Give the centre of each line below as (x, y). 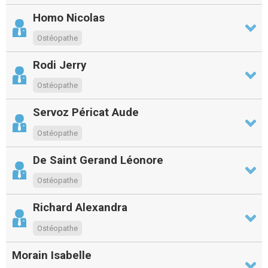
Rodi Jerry (60, 65)
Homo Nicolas (69, 17)
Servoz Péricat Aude (86, 112)
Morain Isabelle (52, 255)
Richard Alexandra (80, 208)
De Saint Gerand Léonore (98, 160)
